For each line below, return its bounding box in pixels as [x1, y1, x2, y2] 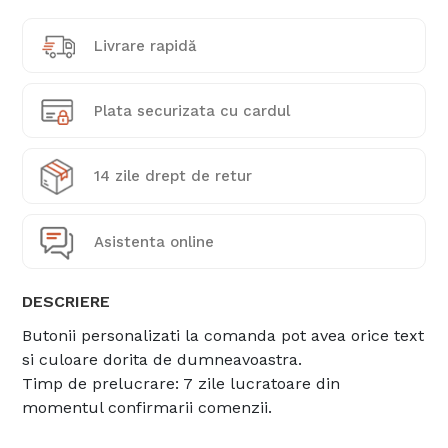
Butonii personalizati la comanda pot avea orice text [22, 326, 425, 346]
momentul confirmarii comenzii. [22, 398, 273, 418]
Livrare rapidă [94, 36, 198, 55]
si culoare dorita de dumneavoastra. [22, 350, 303, 370]
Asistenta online [94, 232, 215, 251]
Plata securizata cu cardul [94, 101, 291, 120]
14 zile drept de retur [94, 167, 253, 186]
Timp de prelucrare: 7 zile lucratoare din [22, 374, 341, 394]
